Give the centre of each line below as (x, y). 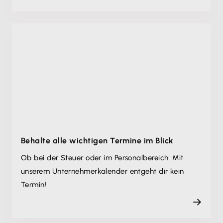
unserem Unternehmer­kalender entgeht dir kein (103, 171)
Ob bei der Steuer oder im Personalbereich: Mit (102, 158)
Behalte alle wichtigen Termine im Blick (97, 141)
